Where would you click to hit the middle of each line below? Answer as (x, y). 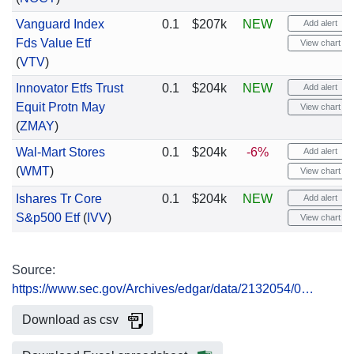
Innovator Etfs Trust (69, 88)
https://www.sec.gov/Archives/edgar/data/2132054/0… (163, 289)
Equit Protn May (60, 107)
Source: (34, 270)
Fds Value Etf (53, 43)
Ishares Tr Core (58, 199)
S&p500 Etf (47, 218)
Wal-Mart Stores (60, 152)
